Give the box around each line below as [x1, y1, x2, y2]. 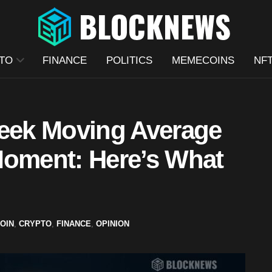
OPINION [96, 219, 129, 228]
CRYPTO [19, 219, 52, 228]
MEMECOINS [171, 55, 234, 66]
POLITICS [106, 55, 152, 66]
